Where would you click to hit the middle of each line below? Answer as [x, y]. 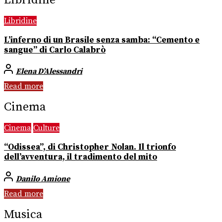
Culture [46, 128]
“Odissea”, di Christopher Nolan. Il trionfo [90, 147]
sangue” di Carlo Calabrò [55, 50]
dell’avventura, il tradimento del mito [81, 157]
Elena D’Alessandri [49, 72]
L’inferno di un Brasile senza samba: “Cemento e [102, 40]
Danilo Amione [43, 179]
